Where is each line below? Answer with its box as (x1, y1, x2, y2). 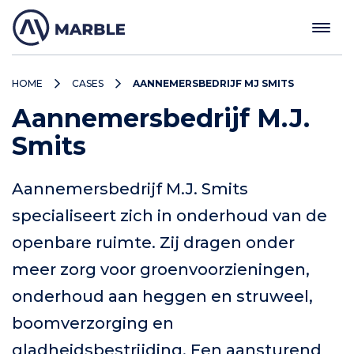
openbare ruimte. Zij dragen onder (12, 233, 295, 252)
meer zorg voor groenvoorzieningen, (12, 260, 310, 279)
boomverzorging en (12, 314, 174, 333)
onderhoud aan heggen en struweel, (12, 287, 313, 306)
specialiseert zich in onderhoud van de (12, 206, 327, 225)
